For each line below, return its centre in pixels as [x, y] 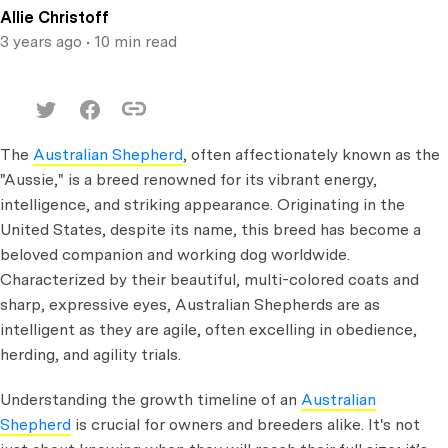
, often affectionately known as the [311, 154]
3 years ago [45, 41]
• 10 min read [129, 41]
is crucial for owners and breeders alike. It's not [245, 424]
